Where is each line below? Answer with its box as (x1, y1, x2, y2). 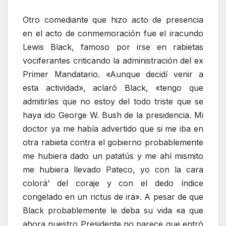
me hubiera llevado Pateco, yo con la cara (23, 164, 203, 175)
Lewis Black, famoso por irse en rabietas (23, 42, 203, 52)
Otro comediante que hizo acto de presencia (23, 15, 203, 25)
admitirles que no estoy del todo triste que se (23, 96, 203, 107)
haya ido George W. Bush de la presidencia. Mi (23, 110, 203, 121)
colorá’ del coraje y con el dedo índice (23, 178, 203, 189)
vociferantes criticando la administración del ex (23, 55, 203, 66)
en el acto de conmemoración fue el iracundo (23, 28, 203, 39)
